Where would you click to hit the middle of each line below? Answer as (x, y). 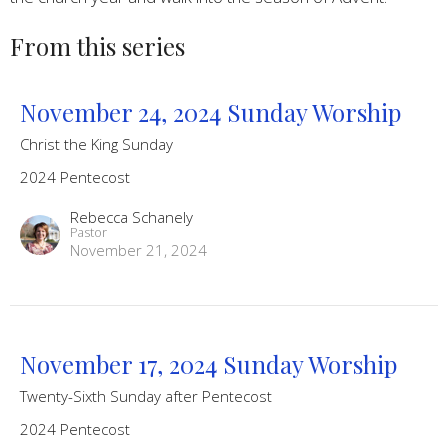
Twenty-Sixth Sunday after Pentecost (146, 395)
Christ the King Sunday (96, 143)
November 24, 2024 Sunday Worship (210, 111)
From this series (97, 46)
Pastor (88, 231)
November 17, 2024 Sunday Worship (208, 363)
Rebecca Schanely (131, 216)
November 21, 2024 (138, 249)
